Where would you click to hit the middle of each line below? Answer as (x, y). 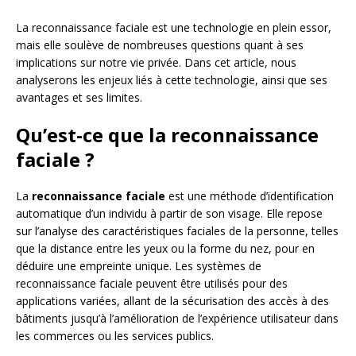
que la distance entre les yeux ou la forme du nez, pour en (165, 248)
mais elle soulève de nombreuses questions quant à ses (160, 44)
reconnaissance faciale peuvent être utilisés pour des (152, 283)
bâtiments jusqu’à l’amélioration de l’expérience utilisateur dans (177, 318)
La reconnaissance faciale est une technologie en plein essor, (174, 27)
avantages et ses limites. (79, 97)
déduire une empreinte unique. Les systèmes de (139, 265)
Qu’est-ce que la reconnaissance (167, 134)
